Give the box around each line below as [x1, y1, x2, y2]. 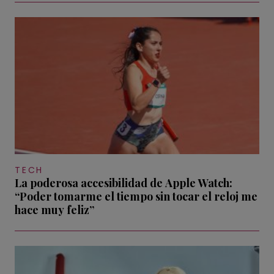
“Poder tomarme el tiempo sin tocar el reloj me [15, 189, 257, 204]
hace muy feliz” [15, 202, 94, 218]
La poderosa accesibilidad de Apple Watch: [15, 176, 232, 191]
